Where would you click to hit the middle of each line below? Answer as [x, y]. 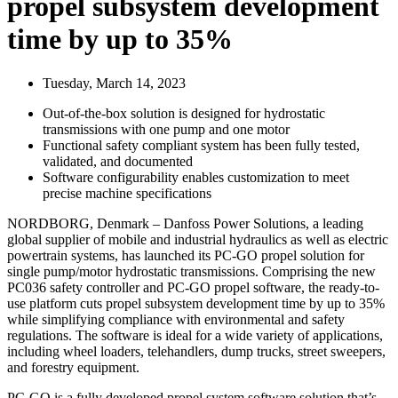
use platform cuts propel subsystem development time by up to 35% [196, 303]
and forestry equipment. [73, 367]
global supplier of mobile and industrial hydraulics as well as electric [198, 239]
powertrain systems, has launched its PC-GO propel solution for [186, 255]
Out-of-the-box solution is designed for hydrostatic [184, 113]
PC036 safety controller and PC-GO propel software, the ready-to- [193, 287]
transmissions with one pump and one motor [166, 129]
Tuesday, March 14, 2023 [114, 83]
